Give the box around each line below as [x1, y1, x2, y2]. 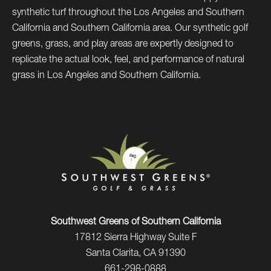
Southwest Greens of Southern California [50, 217, 221, 227]
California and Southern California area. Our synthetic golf [12, 24, 248, 34]
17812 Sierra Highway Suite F [74, 233, 197, 243]
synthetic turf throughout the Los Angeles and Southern [12, 8, 244, 18]
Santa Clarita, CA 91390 [85, 249, 186, 259]
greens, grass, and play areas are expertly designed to [12, 39, 233, 50]
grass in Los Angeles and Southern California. [12, 71, 201, 81]
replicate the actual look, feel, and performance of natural [12, 55, 244, 65]
